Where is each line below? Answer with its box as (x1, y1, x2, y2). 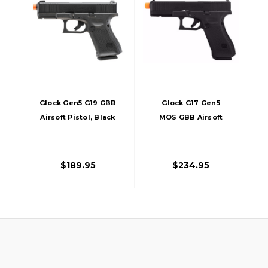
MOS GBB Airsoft (159, 112, 223, 121)
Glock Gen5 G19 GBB (39, 98, 117, 107)
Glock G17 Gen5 (162, 98, 220, 107)
